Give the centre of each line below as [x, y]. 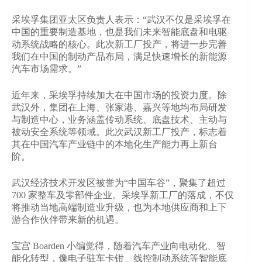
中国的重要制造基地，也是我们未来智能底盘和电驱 [119, 32]
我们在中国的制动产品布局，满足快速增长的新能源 [119, 56]
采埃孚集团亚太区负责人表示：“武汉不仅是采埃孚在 [121, 19]
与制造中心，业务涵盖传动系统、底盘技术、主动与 [119, 119]
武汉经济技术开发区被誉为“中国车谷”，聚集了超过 [119, 182]
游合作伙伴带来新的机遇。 [68, 219]
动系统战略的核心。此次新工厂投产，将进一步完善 [119, 44]
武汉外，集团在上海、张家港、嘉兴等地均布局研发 [119, 107]
